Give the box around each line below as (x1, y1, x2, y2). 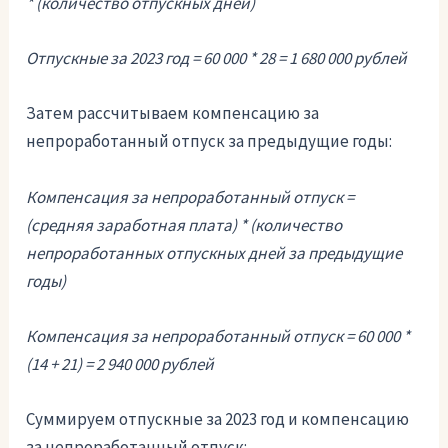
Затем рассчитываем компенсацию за (26, 102, 320, 125)
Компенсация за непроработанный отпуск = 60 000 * (26, 324, 411, 347)
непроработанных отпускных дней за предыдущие (26, 241, 403, 264)
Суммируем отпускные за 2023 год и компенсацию (26, 408, 410, 431)
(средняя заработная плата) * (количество (26, 213, 343, 236)
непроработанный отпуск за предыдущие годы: (26, 130, 393, 153)
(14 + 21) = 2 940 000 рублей (26, 352, 215, 375)
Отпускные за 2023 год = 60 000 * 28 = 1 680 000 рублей (26, 47, 408, 70)
